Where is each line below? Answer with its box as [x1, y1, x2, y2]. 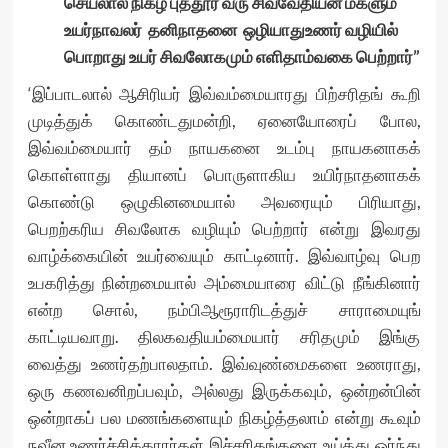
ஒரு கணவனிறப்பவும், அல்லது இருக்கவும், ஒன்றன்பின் [27, 380, 421, 402]
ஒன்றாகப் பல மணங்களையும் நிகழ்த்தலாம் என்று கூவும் [27, 407, 421, 429]
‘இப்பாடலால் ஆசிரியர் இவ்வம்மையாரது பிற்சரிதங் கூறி [27, 83, 421, 105]
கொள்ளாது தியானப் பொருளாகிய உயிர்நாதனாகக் [27, 164, 421, 186]
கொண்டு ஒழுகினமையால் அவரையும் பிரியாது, [27, 191, 421, 213]
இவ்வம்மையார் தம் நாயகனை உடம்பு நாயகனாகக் [27, 137, 421, 159]
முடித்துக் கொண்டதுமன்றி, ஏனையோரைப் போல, [27, 110, 421, 132]
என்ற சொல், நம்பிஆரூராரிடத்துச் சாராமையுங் [27, 299, 421, 321]
